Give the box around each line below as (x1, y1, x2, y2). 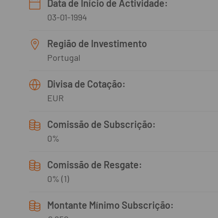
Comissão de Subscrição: (47, 118, 156, 130)
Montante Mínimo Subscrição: (47, 199, 174, 211)
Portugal (47, 52, 80, 63)
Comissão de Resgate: (47, 159, 142, 170)
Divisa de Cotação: (47, 78, 126, 90)
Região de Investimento (47, 37, 147, 49)
